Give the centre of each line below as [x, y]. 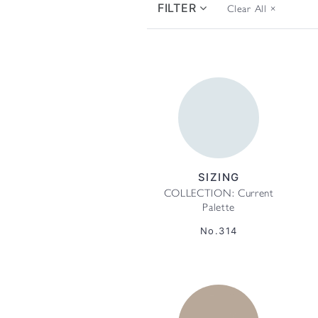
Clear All [249, 10]
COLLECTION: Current [219, 194]
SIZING [219, 177]
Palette [219, 209]
